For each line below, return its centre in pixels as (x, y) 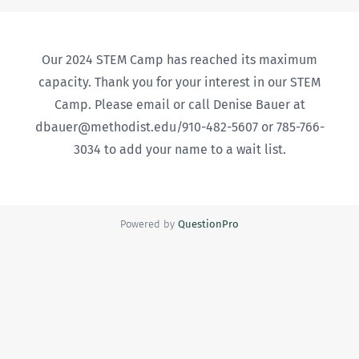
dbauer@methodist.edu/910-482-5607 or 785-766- (179, 127)
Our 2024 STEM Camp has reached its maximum (179, 60)
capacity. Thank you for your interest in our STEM (179, 82)
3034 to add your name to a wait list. (179, 149)
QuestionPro (208, 224)
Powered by (149, 224)
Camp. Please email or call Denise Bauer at (179, 105)
